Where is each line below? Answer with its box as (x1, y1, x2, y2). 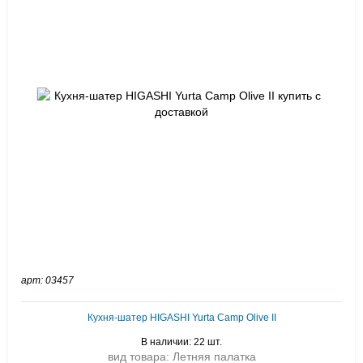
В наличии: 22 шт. (141, 336, 222, 348)
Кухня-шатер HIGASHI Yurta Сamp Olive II (87, 312, 276, 323)
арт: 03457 (21, 275, 74, 286)
